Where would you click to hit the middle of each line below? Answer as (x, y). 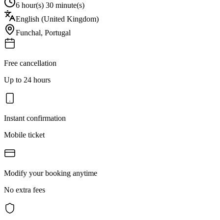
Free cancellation (30, 63)
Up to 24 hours (27, 80)
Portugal (58, 32)
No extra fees (25, 190)
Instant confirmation (35, 118)
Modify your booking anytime (51, 173)
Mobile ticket (24, 135)
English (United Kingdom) (57, 19)
